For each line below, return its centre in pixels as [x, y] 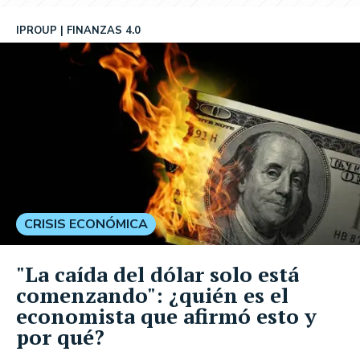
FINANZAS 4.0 [104, 31]
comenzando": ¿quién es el [152, 295]
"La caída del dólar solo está [157, 274]
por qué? [60, 336]
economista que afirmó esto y [166, 315]
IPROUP [37, 31]
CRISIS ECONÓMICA [86, 224]
